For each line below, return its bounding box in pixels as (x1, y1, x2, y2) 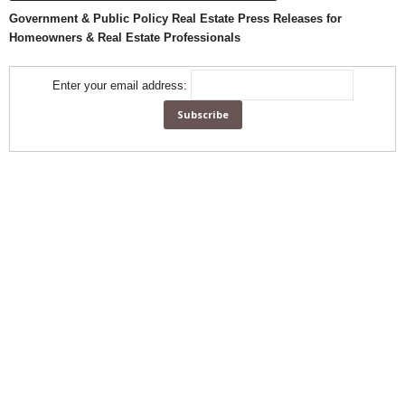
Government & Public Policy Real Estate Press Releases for (9, 11, 342, 25)
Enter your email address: (52, 78, 191, 92)
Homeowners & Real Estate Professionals (9, 30, 240, 44)
